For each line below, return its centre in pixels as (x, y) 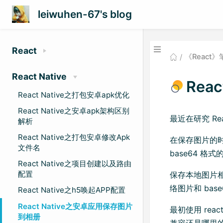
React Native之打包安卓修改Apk (74, 137)
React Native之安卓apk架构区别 (74, 111)
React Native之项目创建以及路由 (75, 164)
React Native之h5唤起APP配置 (72, 190)
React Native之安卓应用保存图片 (75, 206)
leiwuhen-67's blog (85, 14)
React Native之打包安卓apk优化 (74, 95)
